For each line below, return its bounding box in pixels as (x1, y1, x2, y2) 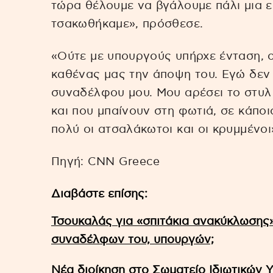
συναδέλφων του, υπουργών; (51, 233, 214, 246)
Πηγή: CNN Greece (51, 155, 160, 168)
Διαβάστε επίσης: (51, 188, 147, 200)
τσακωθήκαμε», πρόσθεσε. (51, 18, 204, 30)
